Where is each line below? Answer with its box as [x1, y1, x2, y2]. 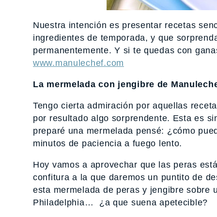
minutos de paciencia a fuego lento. [33, 139, 183, 148]
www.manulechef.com [33, 58, 124, 68]
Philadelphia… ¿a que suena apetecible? [33, 198, 208, 207]
